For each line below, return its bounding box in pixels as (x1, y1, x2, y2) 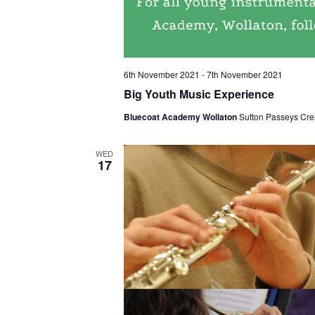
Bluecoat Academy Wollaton (123, 110, 239, 124)
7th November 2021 (206, 68, 283, 81)
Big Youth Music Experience (123, 86, 274, 103)
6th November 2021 (123, 68, 200, 81)
